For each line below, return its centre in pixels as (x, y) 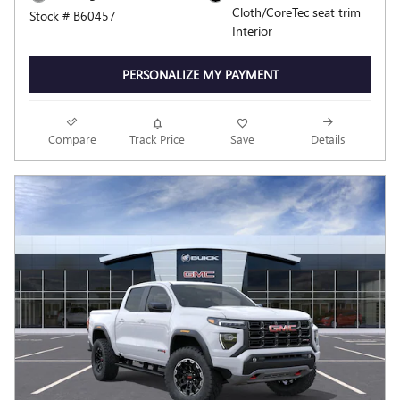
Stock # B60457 (73, 15)
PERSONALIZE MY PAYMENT (200, 74)
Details (328, 139)
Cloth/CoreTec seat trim (296, 12)
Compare (72, 139)
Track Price (158, 139)
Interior (252, 30)
